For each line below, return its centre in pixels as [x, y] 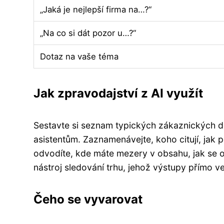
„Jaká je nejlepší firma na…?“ [96, 9]
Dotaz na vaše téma [79, 56]
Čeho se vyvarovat [88, 199]
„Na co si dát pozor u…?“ [88, 33]
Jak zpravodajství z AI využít [118, 93]
